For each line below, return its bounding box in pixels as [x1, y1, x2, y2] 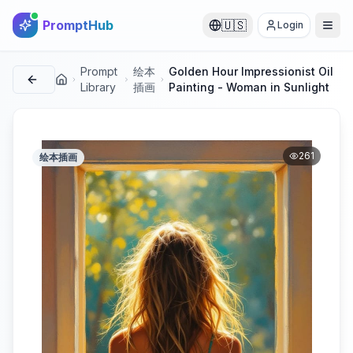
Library [80, 80, 117, 94]
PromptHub [43, 17, 113, 33]
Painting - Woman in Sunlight [169, 80, 330, 94]
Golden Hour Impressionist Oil [169, 65, 334, 78]
